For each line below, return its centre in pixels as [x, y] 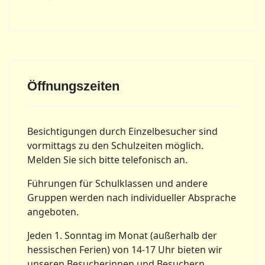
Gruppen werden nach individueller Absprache [132, 198]
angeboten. [53, 212]
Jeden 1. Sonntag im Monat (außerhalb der [122, 236]
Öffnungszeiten [73, 86]
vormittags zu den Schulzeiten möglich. [115, 146]
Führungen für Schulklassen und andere [117, 184]
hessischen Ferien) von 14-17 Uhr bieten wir [125, 250]
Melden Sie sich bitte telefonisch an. [107, 160]
